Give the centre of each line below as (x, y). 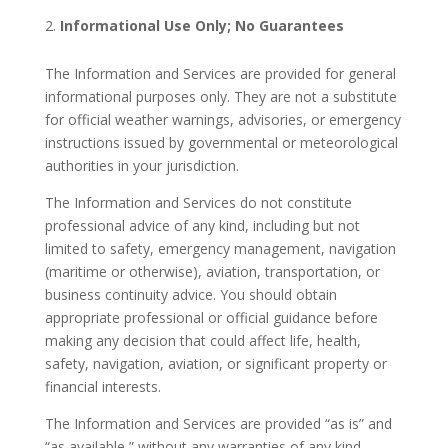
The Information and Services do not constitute (198, 202)
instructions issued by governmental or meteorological (221, 142)
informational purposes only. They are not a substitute (220, 96)
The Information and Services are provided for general (220, 73)
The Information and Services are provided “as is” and (218, 423)
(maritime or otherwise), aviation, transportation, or (212, 271)
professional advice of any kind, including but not (202, 225)
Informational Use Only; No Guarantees (201, 25)
